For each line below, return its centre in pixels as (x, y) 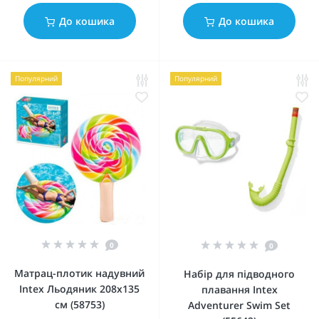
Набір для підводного (239, 274)
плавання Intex (239, 289)
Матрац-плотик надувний (79, 273)
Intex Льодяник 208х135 (79, 289)
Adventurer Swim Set (239, 305)
